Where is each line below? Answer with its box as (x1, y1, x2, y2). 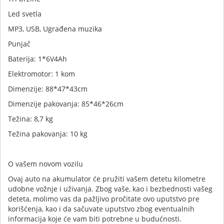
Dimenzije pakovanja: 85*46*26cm (8, 98, 123, 108)
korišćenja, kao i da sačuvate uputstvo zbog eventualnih (8, 203, 194, 213)
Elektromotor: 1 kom (8, 68, 75, 78)
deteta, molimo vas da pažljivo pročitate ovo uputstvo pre (8, 193, 199, 203)
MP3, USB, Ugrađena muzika (8, 23, 102, 33)
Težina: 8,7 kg (8, 113, 53, 123)
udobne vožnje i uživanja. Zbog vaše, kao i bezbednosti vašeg (8, 183, 212, 193)
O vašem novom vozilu (8, 158, 83, 168)
